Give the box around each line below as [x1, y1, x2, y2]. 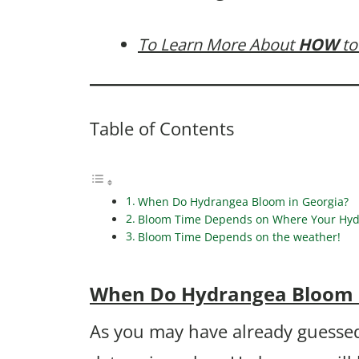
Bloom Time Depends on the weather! [137, 230, 341, 245]
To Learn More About [138, 34, 298, 56]
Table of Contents [90, 116, 234, 141]
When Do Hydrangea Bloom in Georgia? [137, 195, 349, 210]
